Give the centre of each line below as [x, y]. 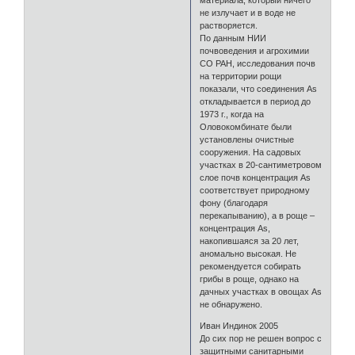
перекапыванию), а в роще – [258, 216]
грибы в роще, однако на [250, 279]
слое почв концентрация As [256, 178]
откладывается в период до [256, 102]
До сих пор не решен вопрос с [261, 339]
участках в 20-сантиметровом [261, 165]
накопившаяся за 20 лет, [250, 241]
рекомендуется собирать [251, 267]
